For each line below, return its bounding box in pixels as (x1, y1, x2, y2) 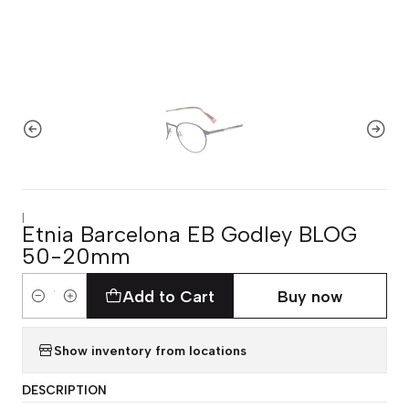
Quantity (22, 298, 78, 315)
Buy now (278, 286, 343, 306)
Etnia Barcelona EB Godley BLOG (22, 221, 357, 247)
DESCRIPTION (22, 383, 107, 397)
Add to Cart (121, 286, 215, 306)
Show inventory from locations (54, 341, 246, 359)
